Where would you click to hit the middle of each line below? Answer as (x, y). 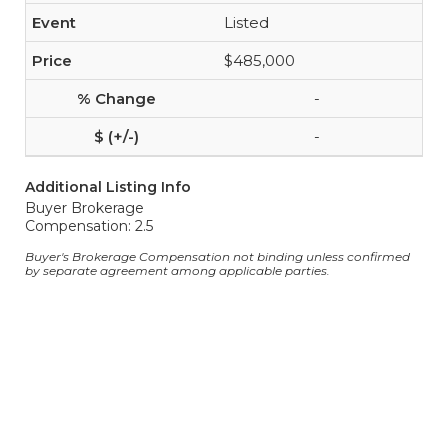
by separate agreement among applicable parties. (177, 270)
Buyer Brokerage (84, 208)
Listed (246, 22)
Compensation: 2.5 (89, 226)
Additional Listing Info (108, 187)
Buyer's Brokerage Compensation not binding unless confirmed (217, 256)
